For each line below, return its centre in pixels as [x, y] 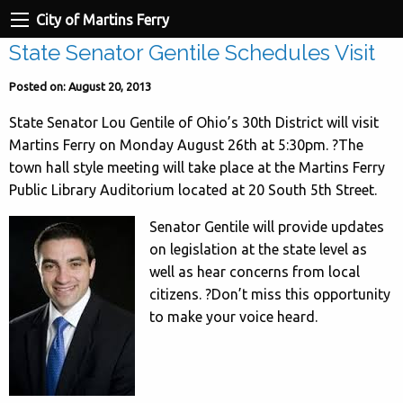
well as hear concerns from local [255, 271]
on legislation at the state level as [258, 249]
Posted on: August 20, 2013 [80, 86]
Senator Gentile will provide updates [267, 226]
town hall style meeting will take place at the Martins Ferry [197, 167]
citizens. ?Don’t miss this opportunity [270, 294]
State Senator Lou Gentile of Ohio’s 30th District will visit [194, 122]
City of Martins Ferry [103, 19]
